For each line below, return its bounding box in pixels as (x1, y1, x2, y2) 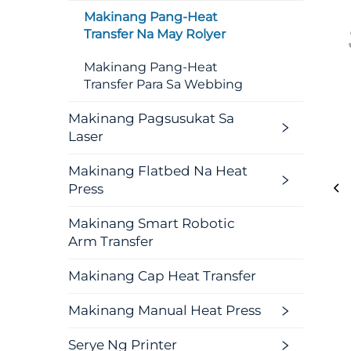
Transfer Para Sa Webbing (84, 77, 243, 92)
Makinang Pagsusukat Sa (68, 110, 234, 126)
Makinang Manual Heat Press (68, 302, 261, 318)
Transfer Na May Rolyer (84, 27, 226, 42)
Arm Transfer (68, 233, 154, 249)
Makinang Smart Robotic (68, 215, 235, 231)
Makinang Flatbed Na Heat (68, 163, 248, 179)
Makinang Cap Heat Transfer (68, 268, 256, 284)
